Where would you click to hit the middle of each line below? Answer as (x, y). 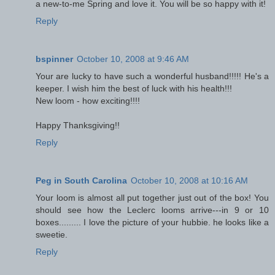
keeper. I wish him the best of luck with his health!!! (134, 88)
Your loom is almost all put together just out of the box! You (152, 197)
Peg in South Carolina (81, 180)
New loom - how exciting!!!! (88, 100)
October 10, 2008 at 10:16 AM (189, 180)
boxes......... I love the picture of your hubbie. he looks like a (152, 222)
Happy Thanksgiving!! (78, 125)
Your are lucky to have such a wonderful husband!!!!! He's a (152, 76)
